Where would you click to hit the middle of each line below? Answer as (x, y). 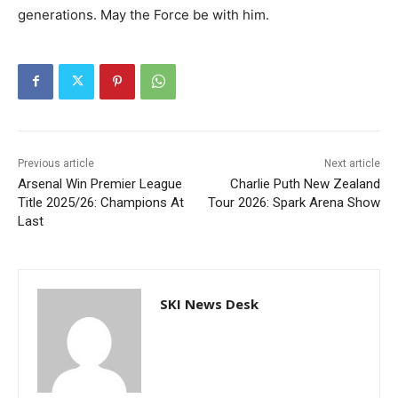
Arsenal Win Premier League (100, 183)
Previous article (56, 163)
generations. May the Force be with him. (143, 14)
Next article (352, 163)
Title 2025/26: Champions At (101, 202)
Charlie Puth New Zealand (305, 183)
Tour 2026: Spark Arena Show (294, 202)
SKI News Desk (209, 303)
